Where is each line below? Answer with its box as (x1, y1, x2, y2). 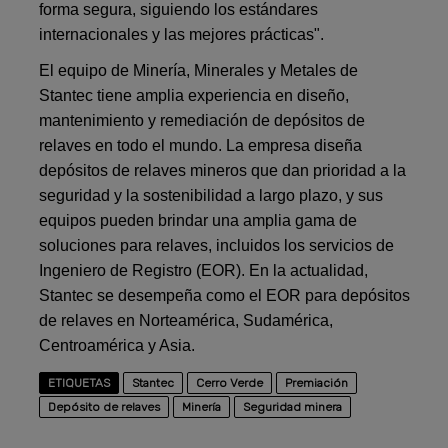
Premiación (285, 375, 349, 390)
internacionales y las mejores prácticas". (39, 25, 325, 43)
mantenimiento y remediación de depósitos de (39, 111, 366, 129)
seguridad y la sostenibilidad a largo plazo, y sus (39, 186, 384, 204)
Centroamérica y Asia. (39, 336, 196, 354)
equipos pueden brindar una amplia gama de (39, 211, 358, 229)
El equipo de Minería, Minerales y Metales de (39, 61, 359, 79)
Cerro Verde (196, 375, 264, 390)
